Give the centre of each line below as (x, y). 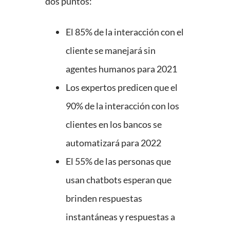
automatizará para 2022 (113, 143)
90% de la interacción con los (122, 106)
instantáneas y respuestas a (120, 217)
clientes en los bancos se (114, 124)
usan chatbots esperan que (119, 180)
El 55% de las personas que (118, 161)
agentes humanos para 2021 (121, 69)
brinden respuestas (104, 198)
